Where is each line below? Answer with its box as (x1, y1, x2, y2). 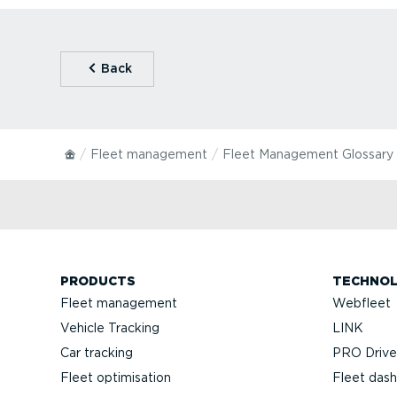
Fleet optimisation (60, 370, 171, 385)
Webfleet (332, 295, 391, 310)
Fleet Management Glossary (222, 146, 393, 161)
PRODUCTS (60, 273, 136, 288)
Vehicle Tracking (60, 320, 160, 335)
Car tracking (60, 345, 133, 360)
